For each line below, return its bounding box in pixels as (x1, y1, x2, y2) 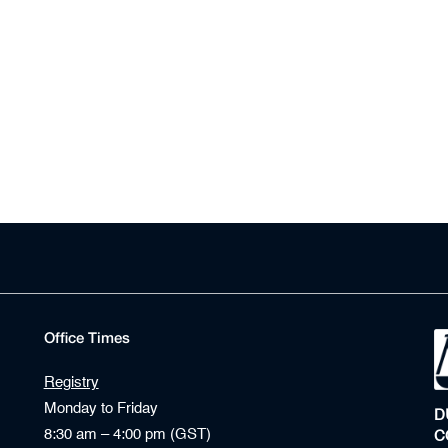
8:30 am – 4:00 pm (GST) (43, 427, 211, 443)
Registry (43, 375, 99, 391)
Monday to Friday (43, 401, 158, 417)
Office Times (43, 328, 130, 347)
